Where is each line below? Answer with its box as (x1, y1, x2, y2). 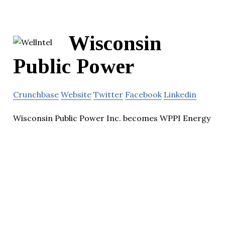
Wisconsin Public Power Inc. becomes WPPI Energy (13, 113, 210, 124)
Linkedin (164, 89, 196, 100)
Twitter (93, 89, 123, 100)
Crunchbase (13, 89, 59, 100)
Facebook (125, 89, 162, 100)
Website (61, 89, 91, 100)
